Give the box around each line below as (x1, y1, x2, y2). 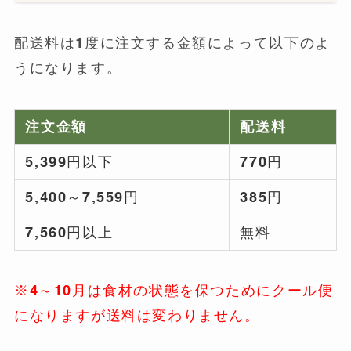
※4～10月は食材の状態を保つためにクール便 (13, 281, 334, 300)
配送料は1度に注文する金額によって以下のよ (13, 33, 331, 52)
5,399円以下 (25, 152, 114, 171)
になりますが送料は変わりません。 (13, 306, 260, 325)
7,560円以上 (25, 223, 114, 241)
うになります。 (13, 58, 122, 77)
